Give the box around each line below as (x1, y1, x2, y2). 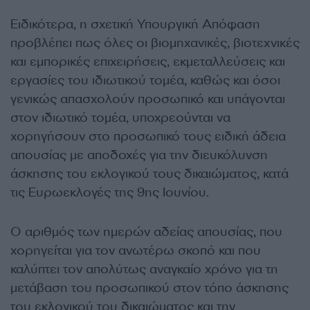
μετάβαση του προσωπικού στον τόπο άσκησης (10, 279, 289, 296)
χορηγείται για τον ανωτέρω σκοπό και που (10, 241, 261, 259)
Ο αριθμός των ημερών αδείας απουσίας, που (10, 223, 282, 240)
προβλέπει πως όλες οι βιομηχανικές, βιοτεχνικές (10, 34, 300, 51)
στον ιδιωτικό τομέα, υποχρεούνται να (10, 109, 230, 126)
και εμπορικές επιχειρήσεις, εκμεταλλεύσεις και (10, 53, 285, 70)
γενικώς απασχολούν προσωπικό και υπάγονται (10, 90, 285, 107)
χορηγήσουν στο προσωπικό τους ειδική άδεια (10, 127, 286, 145)
